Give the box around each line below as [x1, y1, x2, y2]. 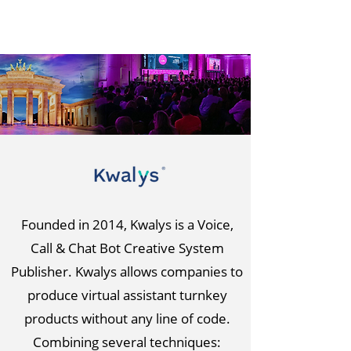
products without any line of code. [24, 309, 230, 327]
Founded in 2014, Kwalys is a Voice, [20, 215, 233, 233]
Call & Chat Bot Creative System [30, 239, 224, 257]
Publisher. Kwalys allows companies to [11, 262, 243, 280]
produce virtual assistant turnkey [27, 286, 227, 304]
